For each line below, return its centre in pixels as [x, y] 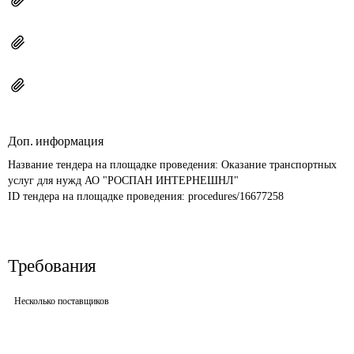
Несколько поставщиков [62, 301]
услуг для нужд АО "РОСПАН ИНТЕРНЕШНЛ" [123, 181]
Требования [52, 266]
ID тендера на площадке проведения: [98, 196]
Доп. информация [56, 141]
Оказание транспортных [281, 165]
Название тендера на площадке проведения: [115, 165]
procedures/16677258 [236, 196]
